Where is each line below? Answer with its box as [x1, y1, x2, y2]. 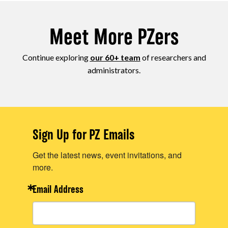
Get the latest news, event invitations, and [33, 149, 182, 161]
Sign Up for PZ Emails [33, 128, 134, 144]
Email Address [33, 184, 83, 196]
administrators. [88, 65, 140, 75]
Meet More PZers [49, 26, 179, 51]
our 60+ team [90, 52, 140, 62]
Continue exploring [22, 52, 90, 62]
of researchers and [140, 52, 206, 62]
